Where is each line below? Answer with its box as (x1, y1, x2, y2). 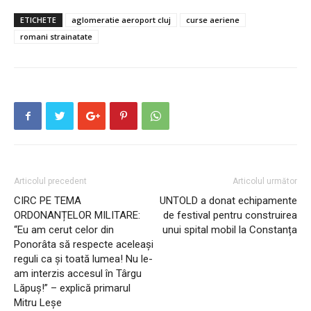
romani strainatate (20, 31, 92, 42)
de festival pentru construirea (163, 209, 297, 222)
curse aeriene (186, 15, 239, 26)
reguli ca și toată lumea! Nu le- (14, 253, 153, 266)
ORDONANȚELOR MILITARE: (14, 209, 140, 222)
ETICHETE (20, 15, 56, 26)
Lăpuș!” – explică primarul (14, 282, 131, 295)
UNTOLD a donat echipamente (160, 194, 297, 208)
